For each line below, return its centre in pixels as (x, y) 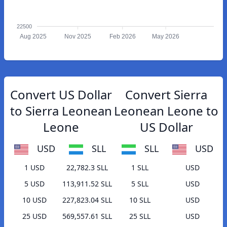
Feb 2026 (122, 37)
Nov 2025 (78, 37)
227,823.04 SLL (87, 200)
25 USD (34, 216)
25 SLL (140, 216)
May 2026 (166, 37)
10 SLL (140, 200)
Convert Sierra (166, 94)
